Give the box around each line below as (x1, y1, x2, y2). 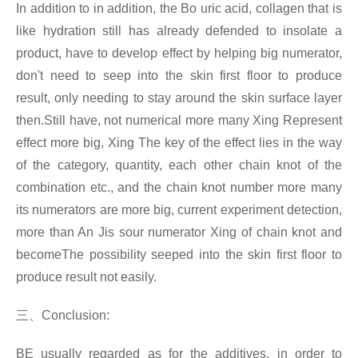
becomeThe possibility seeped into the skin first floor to (16, 248, 342, 262)
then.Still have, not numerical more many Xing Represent (16, 113, 342, 128)
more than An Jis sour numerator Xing (16, 225, 241, 240)
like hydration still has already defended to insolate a (16, 24, 342, 38)
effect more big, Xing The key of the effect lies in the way (16, 136, 342, 150)
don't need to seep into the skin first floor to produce (16, 69, 342, 83)
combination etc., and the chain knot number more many (16, 181, 342, 195)
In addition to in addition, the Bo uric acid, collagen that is (16, 2, 342, 16)
